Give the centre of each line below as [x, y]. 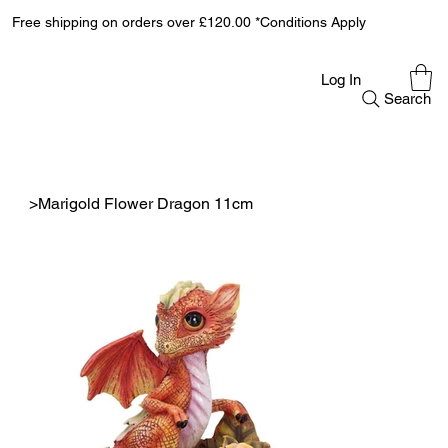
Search [408, 99]
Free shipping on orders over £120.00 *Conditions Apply [189, 22]
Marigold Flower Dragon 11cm [145, 204]
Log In [341, 80]
